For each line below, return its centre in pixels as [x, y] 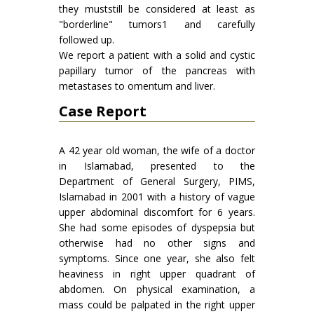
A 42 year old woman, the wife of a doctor [157, 150]
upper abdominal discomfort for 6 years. [157, 212]
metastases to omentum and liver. [137, 86]
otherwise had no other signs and [157, 243]
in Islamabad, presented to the [157, 166]
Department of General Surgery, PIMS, [157, 181]
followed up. [87, 40]
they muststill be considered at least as [157, 9]
